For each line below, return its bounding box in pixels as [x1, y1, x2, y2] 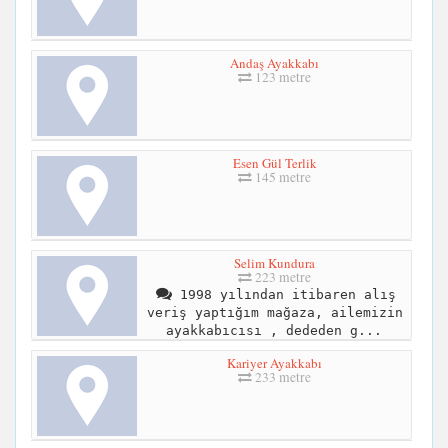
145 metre [252, 167, 311, 186]
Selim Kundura [234, 253, 315, 272]
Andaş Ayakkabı [230, 53, 319, 72]
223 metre [252, 267, 311, 286]
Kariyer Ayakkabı [227, 353, 322, 372]
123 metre [252, 67, 311, 86]
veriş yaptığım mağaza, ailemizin [146, 304, 403, 320]
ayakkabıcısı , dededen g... [165, 322, 382, 338]
